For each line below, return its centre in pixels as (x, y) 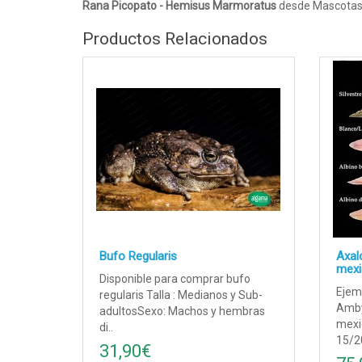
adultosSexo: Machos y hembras (182, 311)
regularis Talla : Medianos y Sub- (181, 295)
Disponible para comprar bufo (175, 279)
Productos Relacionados (175, 39)
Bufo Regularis (138, 257)
